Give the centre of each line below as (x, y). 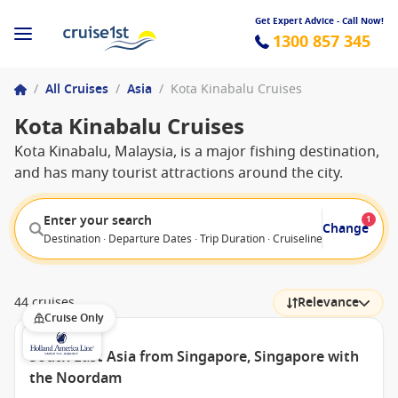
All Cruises (77, 89)
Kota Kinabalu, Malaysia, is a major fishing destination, (197, 152)
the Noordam (76, 378)
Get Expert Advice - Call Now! (319, 20)
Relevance (328, 302)
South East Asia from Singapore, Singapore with (194, 357)
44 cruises (44, 302)
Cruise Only (74, 318)
